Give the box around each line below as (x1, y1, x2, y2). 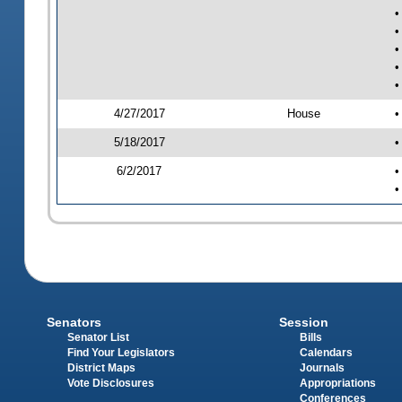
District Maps (67, 362, 136, 373)
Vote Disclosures (67, 377, 155, 389)
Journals (299, 362, 345, 373)
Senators (47, 314, 102, 329)
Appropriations (299, 377, 376, 389)
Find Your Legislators (67, 346, 176, 358)
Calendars (299, 346, 353, 358)
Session (278, 314, 328, 329)
